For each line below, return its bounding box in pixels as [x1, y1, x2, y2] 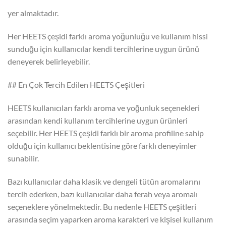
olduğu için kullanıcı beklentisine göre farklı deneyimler [8, 140, 197, 150]
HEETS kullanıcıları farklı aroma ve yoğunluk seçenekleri [8, 102, 200, 112]
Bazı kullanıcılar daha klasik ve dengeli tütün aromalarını [8, 176, 200, 186]
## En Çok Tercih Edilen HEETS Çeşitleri [8, 80, 145, 89]
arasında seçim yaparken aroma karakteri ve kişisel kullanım [8, 214, 213, 224]
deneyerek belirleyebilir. [8, 56, 90, 67]
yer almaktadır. [8, 8, 59, 18]
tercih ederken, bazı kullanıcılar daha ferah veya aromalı [8, 189, 198, 199]
